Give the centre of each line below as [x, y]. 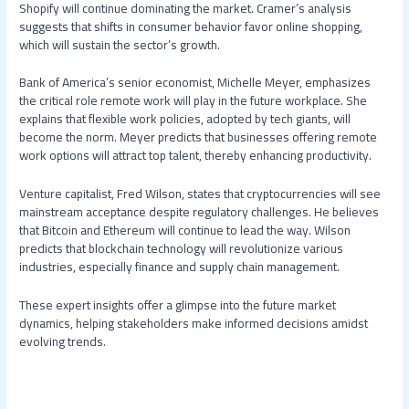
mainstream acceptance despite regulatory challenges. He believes [199, 212]
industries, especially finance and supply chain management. [180, 267]
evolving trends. [63, 342]
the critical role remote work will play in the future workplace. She [194, 101]
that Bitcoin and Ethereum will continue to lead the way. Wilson [185, 231]
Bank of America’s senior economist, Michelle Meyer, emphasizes [195, 83]
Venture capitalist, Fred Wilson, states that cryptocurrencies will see [200, 194]
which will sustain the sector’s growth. [120, 44]
